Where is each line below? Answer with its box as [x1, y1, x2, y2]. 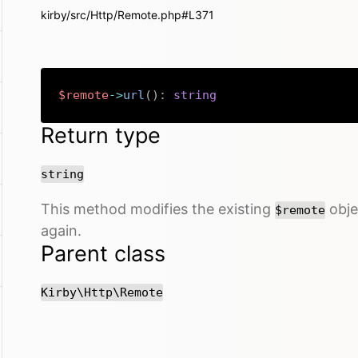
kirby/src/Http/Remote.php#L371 [41, 8, 214, 22]
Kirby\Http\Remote [41, 284, 163, 300]
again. [41, 221, 82, 239]
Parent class [41, 240, 165, 267]
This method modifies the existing [41, 200, 275, 217]
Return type [41, 121, 161, 149]
